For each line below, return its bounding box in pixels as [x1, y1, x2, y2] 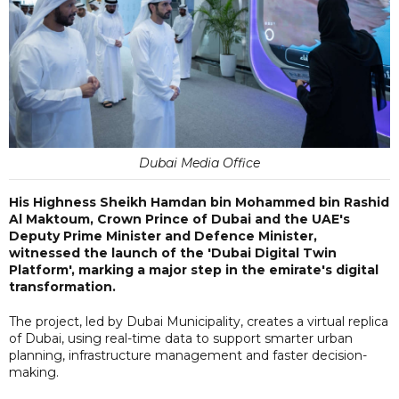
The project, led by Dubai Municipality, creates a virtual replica [9, 313, 388, 330]
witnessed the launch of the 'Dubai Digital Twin [9, 244, 337, 261]
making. [9, 363, 59, 380]
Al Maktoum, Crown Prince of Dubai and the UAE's [9, 210, 350, 227]
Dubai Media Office [139, 154, 260, 171]
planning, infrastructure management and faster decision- [9, 346, 367, 363]
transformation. [9, 278, 116, 295]
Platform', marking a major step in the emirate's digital [9, 261, 379, 278]
